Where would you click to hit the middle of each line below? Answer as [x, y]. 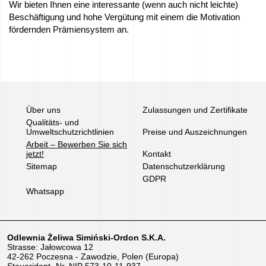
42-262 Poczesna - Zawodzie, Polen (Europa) [93, 256]
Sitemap [42, 166]
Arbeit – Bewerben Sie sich [77, 144]
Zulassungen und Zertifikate [195, 110]
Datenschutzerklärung [184, 166]
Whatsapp [45, 191]
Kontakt [157, 154]
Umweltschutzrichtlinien [70, 132]
